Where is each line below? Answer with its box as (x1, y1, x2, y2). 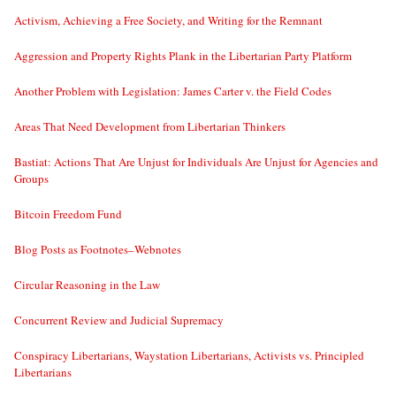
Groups (14, 171, 49, 187)
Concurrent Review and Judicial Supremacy (14, 312, 224, 329)
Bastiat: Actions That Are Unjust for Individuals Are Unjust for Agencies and (14, 154, 378, 171)
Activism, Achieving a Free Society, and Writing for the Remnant (14, 12, 323, 29)
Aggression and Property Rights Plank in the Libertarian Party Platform (14, 48, 352, 65)
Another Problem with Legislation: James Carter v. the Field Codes (14, 83, 331, 100)
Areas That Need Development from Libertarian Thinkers (14, 118, 286, 135)
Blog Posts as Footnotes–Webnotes (14, 241, 181, 258)
